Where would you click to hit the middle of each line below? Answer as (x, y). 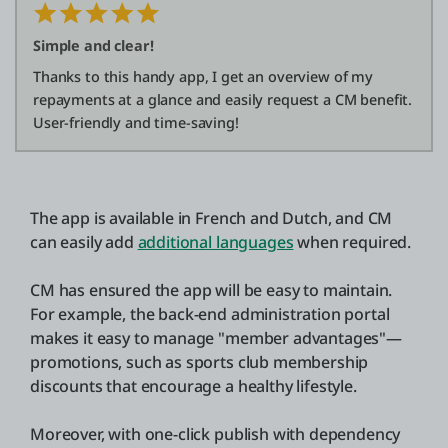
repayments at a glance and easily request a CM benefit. (223, 99)
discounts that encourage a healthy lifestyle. (193, 385)
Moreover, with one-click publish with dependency (215, 433)
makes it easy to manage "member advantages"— (216, 337)
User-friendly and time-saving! (136, 122)
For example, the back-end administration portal (210, 313)
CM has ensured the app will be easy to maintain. (211, 289)
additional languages (215, 241)
